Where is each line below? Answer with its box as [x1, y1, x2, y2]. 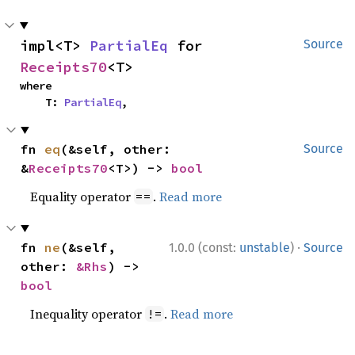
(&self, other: [60, 140, 172, 157]
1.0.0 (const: [169, 239, 239, 255]
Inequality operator [30, 304, 146, 323]
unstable [239, 239, 290, 255]
